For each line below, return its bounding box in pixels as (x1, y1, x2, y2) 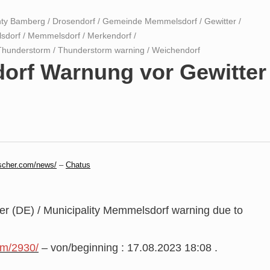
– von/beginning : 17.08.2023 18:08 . (42, 241, 218, 254)
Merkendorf (87, 30, 131, 40)
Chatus (66, 160, 90, 169)
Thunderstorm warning (58, 45, 145, 55)
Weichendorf (152, 45, 200, 55)
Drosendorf (52, 16, 95, 26)
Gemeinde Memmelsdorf (102, 16, 197, 26)
